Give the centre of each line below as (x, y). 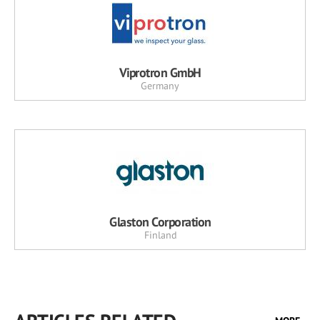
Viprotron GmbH (160, 73)
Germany (160, 86)
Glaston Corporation (160, 222)
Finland (160, 235)
